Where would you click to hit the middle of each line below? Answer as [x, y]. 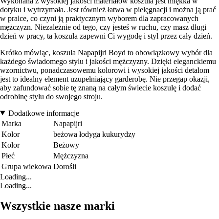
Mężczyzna [71, 155]
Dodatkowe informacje [44, 113]
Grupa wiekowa [26, 166]
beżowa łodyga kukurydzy [94, 134]
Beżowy [66, 145]
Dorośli [65, 166]
